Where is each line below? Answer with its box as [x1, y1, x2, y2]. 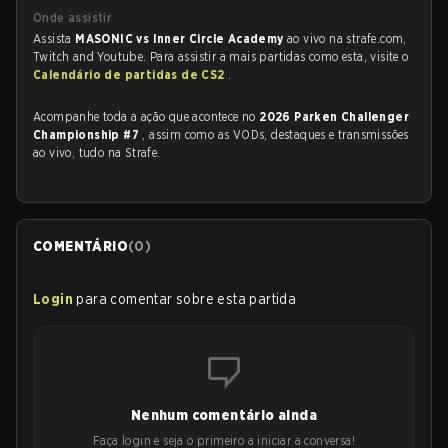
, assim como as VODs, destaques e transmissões [142, 127, 409, 142]
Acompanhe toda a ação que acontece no [33, 109, 260, 124]
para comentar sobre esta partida [76, 291, 297, 307]
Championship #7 [33, 127, 143, 142]
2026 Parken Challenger [259, 109, 410, 124]
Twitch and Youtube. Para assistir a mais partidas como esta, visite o [33, 49, 409, 64]
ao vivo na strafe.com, [287, 31, 407, 46]
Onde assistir [33, 10, 113, 25]
